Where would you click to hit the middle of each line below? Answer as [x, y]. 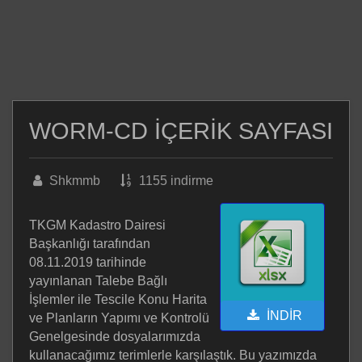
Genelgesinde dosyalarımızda [115, 336]
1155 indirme [175, 180]
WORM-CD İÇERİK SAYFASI [181, 130]
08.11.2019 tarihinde [88, 262]
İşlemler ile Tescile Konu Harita [118, 299]
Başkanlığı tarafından [90, 243]
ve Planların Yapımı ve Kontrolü [119, 318]
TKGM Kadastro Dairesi [97, 225]
